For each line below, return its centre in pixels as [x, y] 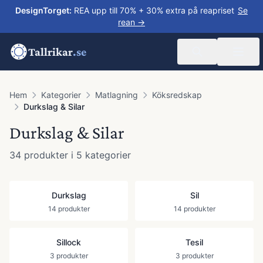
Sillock [69, 242]
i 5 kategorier [100, 155]
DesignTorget [42, 10]
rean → [131, 22]
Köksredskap [177, 95]
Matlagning [117, 95]
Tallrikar [50, 52]
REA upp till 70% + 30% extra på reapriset [154, 10]
